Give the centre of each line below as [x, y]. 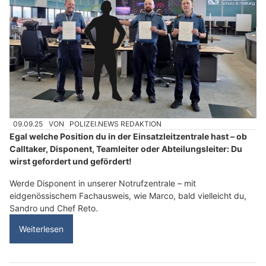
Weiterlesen [41, 229]
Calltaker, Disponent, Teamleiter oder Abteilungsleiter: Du [126, 149]
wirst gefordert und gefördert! [71, 161]
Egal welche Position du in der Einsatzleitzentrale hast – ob [128, 137]
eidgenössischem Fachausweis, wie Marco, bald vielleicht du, [128, 196]
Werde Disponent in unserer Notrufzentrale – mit [103, 183]
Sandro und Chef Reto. [54, 208]
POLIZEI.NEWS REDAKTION [116, 124]
